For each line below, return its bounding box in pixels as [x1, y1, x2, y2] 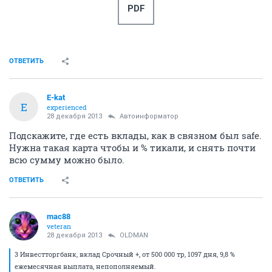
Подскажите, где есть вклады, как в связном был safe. [9, 129, 262, 141]
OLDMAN [120, 231, 148, 239]
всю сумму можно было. [9, 154, 124, 166]
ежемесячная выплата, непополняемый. [15, 262, 156, 271]
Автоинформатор [120, 112, 178, 120]
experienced [47, 103, 87, 112]
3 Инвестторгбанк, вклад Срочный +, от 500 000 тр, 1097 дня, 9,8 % [15, 250, 235, 259]
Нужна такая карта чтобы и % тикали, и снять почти [9, 141, 256, 154]
